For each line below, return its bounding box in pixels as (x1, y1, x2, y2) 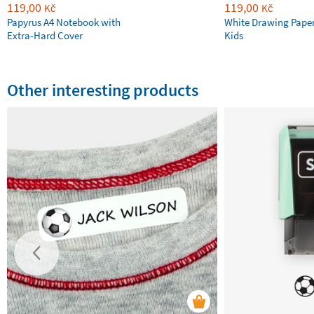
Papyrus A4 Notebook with (7, 15, 121, 29)
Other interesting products (7, 78, 198, 101)
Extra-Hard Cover (7, 28, 83, 42)
